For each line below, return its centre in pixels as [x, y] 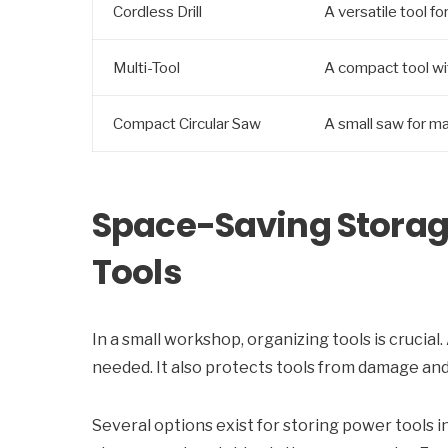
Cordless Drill [157, 11]
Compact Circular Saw [187, 123]
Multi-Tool [146, 67]
